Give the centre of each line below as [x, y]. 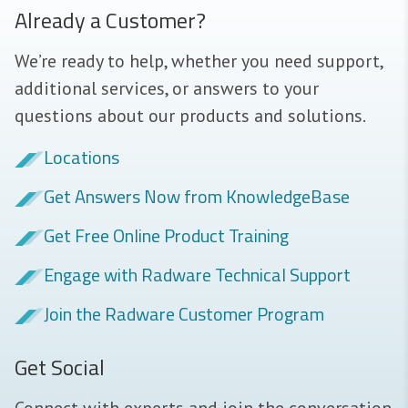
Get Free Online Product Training [166, 235]
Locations [82, 157]
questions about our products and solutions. [190, 115]
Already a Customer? [110, 20]
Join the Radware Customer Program [184, 313]
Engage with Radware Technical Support [197, 274]
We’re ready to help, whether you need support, [199, 61]
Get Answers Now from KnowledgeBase [197, 196]
